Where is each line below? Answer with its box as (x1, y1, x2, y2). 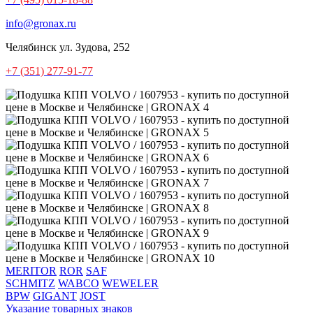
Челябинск (6, 41, 57, 53)
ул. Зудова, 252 (59, 41, 130, 53)
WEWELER (102, 277, 159, 289)
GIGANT (33, 289, 77, 302)
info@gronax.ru (6, 17, 76, 29)
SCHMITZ (6, 277, 55, 289)
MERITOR (6, 264, 57, 277)
